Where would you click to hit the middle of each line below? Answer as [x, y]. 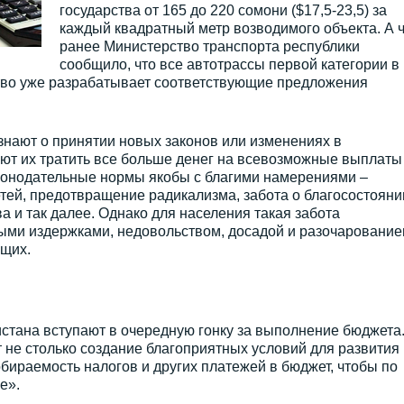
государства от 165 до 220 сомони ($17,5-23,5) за [223, 10]
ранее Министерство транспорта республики [209, 46]
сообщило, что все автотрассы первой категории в [229, 64]
